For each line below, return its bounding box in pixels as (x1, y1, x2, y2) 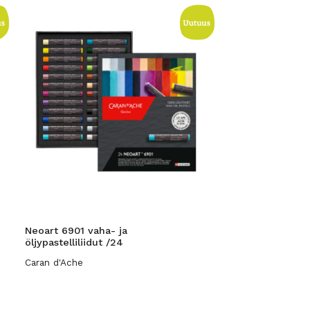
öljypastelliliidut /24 (25, 237, 124, 248)
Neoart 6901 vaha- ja (25, 225, 128, 236)
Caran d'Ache (25, 257, 84, 268)
